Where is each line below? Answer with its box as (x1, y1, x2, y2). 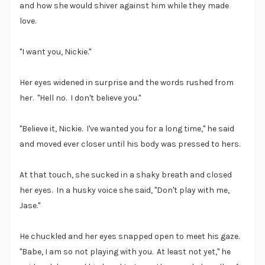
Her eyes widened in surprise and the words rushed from (19, 77, 234, 88)
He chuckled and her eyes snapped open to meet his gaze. (19, 231, 241, 242)
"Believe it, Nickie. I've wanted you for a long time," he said (19, 124, 234, 134)
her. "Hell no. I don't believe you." (19, 93, 141, 104)
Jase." (19, 201, 40, 211)
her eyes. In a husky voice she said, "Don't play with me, (19, 185, 230, 196)
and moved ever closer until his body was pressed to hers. (19, 139, 240, 150)
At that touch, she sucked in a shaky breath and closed (19, 170, 232, 180)
